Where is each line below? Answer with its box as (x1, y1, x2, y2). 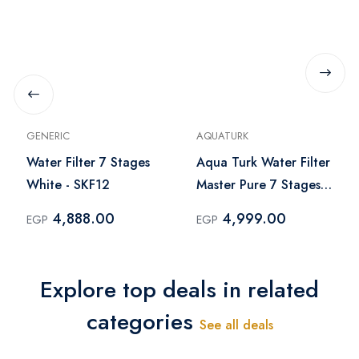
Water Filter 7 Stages (26, 152, 150, 171)
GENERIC (26, 127, 70, 143)
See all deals (199, 315, 273, 334)
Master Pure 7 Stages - (196, 175, 329, 194)
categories (86, 305, 200, 338)
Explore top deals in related (40, 272, 319, 306)
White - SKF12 (26, 175, 110, 194)
